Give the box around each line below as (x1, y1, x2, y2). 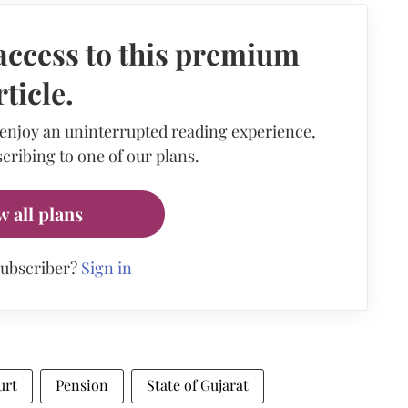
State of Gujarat (147, 374, 249, 394)
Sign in (80, 256, 132, 279)
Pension (56, 374, 108, 394)
